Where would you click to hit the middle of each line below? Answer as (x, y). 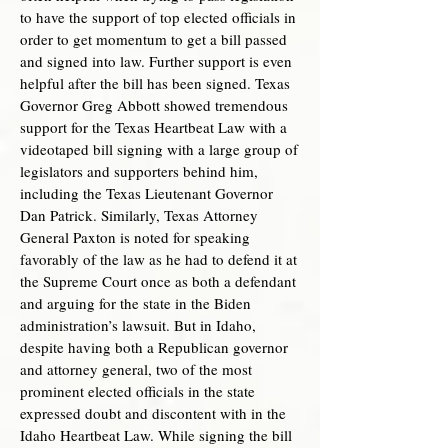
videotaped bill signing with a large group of (159, 149)
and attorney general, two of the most (136, 369)
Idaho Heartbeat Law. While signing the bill (156, 435)
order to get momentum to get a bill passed (153, 39)
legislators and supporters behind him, (139, 171)
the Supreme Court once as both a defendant (158, 281)
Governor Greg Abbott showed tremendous (154, 105)
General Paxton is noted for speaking (135, 237)
